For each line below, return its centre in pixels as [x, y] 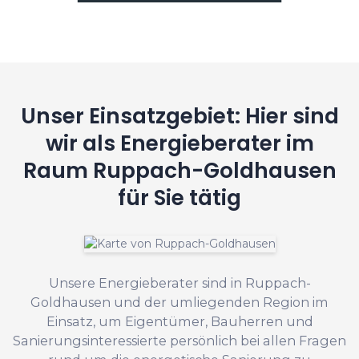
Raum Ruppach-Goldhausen [179, 170]
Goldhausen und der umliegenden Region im [179, 302]
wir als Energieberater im [179, 143]
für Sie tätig [179, 197]
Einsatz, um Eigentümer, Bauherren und [179, 321]
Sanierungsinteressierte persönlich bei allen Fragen [179, 340]
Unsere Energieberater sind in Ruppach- [179, 282]
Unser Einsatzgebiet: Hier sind [179, 115]
